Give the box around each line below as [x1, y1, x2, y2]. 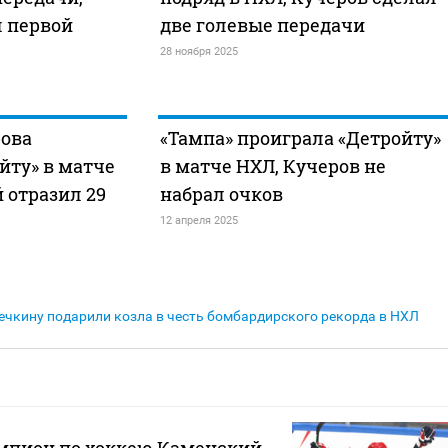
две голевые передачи [159, 13, 365, 38]
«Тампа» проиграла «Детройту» [159, 126, 441, 151]
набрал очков [159, 182, 283, 207]
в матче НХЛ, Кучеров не [159, 154, 386, 179]
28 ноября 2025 [159, 45, 238, 59]
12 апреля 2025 [159, 214, 238, 228]
